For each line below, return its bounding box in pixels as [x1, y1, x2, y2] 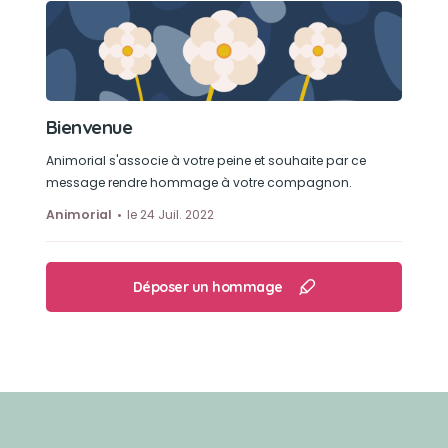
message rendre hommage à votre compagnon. [45, 174, 352, 191]
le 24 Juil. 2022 [126, 206, 214, 223]
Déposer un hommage [132, 278, 283, 296]
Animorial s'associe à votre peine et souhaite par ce [45, 152, 366, 169]
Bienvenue [45, 116, 133, 139]
